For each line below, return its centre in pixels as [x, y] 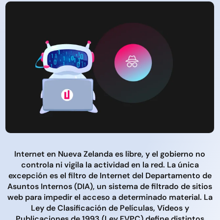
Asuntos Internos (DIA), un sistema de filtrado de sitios [110, 186]
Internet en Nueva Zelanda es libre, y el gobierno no [110, 154]
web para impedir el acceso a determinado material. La [110, 197]
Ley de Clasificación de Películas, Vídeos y [110, 208]
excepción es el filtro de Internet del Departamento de [110, 175]
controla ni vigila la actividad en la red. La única [110, 165]
